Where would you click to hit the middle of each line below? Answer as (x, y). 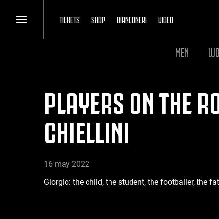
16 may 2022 (67, 164)
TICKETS (69, 19)
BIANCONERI (132, 19)
